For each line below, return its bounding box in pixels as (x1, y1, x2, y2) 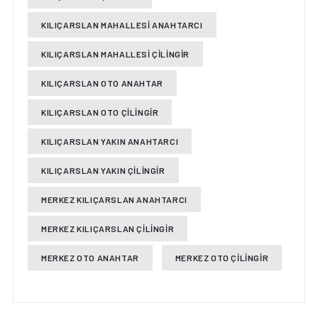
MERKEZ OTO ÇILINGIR (175, 253, 269, 263)
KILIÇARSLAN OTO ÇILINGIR (40, 107, 159, 117)
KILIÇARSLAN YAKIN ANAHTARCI (40, 136, 179, 146)
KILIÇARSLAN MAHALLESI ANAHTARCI (40, 20, 203, 30)
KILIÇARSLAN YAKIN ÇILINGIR (40, 165, 165, 175)
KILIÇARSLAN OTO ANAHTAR (40, 78, 163, 88)
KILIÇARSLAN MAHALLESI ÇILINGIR (40, 49, 190, 59)
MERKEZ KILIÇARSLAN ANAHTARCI (40, 194, 187, 204)
